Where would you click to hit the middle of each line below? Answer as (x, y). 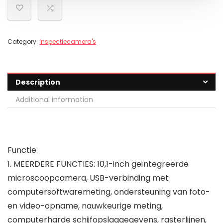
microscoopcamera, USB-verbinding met (88, 178)
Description (38, 82)
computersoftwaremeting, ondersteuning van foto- (109, 192)
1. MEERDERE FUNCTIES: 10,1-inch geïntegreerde (98, 164)
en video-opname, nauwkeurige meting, (85, 206)
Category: (23, 42)
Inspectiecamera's (68, 42)
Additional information (54, 100)
